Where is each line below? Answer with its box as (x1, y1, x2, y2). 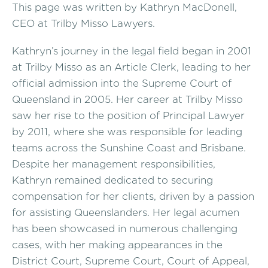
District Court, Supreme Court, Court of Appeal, (12, 254, 249, 267)
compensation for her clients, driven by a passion (12, 190, 254, 202)
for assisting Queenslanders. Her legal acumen (12, 206, 239, 218)
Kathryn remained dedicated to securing (12, 173, 213, 186)
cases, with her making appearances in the (12, 238, 223, 251)
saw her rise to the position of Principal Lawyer (12, 109, 245, 121)
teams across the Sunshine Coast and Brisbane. (12, 141, 246, 154)
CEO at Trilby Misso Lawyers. (12, 17, 155, 29)
